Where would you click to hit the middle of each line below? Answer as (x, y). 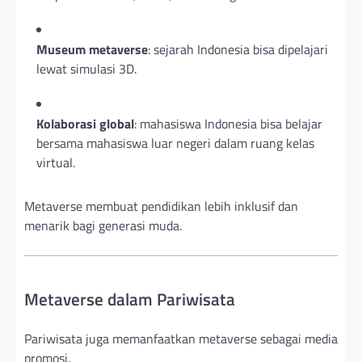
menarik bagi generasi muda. (103, 226)
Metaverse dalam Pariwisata (130, 299)
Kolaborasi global (85, 124)
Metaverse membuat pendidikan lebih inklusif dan (161, 206)
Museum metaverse (92, 50)
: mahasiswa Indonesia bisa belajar (228, 124)
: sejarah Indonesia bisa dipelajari (238, 50)
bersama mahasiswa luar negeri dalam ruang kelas (175, 143)
